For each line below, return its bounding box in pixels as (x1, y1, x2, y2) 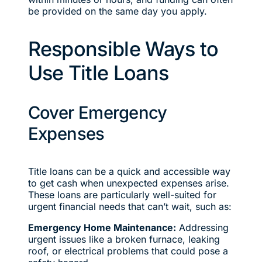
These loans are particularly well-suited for (27, 188, 216, 201)
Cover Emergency (27, 102, 167, 123)
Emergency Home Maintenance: (27, 221, 176, 233)
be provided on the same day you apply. (27, 5, 207, 18)
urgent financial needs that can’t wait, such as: (27, 200, 232, 212)
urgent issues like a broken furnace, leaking (27, 233, 220, 245)
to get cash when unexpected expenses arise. (27, 177, 229, 189)
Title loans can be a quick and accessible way (27, 165, 230, 177)
